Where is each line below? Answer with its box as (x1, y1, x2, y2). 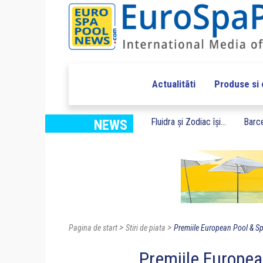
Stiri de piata (126, 223, 166, 233)
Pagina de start (69, 223, 117, 233)
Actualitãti (151, 78, 195, 90)
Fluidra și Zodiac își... (151, 116, 226, 128)
